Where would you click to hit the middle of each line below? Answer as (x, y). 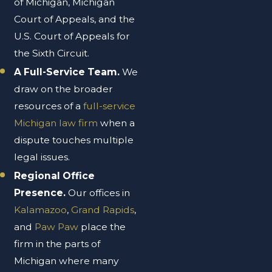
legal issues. (43, 157)
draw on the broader (64, 89)
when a (117, 123)
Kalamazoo (41, 209)
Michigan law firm (56, 123)
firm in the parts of (57, 243)
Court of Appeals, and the (75, 19)
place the (102, 226)
